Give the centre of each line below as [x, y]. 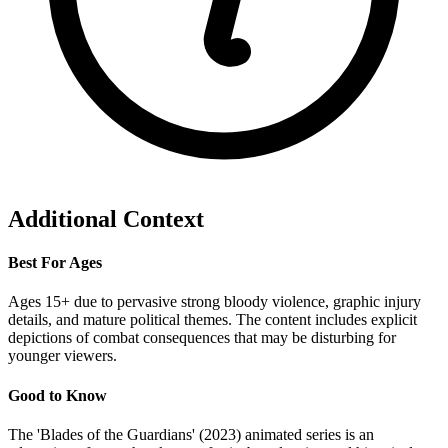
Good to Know [57, 395]
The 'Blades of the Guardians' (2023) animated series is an [191, 434]
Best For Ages [55, 263]
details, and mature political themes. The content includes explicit [212, 320]
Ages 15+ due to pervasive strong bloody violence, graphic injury [214, 302]
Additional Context [106, 218]
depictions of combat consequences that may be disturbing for [202, 338]
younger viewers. [62, 356]
